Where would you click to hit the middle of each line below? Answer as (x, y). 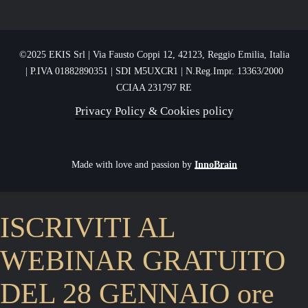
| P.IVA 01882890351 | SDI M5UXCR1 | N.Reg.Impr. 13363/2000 (154, 71)
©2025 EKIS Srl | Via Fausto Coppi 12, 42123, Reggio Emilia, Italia (154, 55)
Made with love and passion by (133, 165)
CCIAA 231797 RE (154, 88)
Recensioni (154, 23)
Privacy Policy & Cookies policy (154, 111)
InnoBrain (216, 165)
